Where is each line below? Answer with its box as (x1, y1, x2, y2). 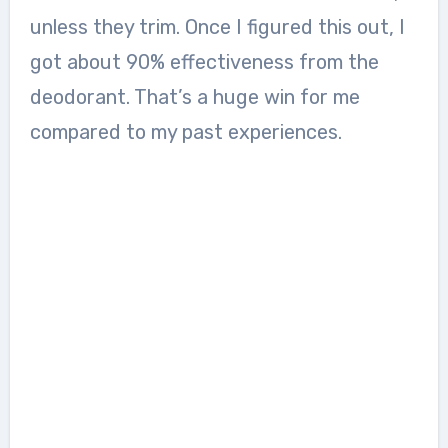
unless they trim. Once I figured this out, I (29, 15, 405, 39)
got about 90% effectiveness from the (29, 50, 379, 74)
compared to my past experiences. (29, 120, 342, 144)
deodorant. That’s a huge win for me (29, 85, 360, 109)
